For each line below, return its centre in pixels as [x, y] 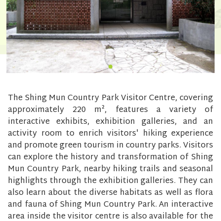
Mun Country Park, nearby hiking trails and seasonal [110, 170]
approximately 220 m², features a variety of [110, 110]
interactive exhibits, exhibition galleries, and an [110, 122]
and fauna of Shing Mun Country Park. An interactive [110, 205]
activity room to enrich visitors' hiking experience [110, 134]
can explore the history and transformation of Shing [110, 158]
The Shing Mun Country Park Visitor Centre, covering [110, 99]
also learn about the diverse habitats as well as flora [110, 193]
